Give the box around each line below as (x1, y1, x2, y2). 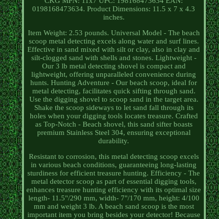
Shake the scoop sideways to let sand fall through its (34, 104, 194, 112)
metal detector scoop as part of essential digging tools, (31, 177, 197, 186)
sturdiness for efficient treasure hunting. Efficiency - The (27, 169, 200, 177)
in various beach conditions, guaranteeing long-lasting (31, 161, 197, 169)
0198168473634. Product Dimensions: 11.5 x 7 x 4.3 (32, 5, 196, 13)
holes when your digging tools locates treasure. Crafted (29, 112, 198, 120)
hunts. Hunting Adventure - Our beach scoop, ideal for (30, 79, 197, 87)
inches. (103, 13, 125, 22)
